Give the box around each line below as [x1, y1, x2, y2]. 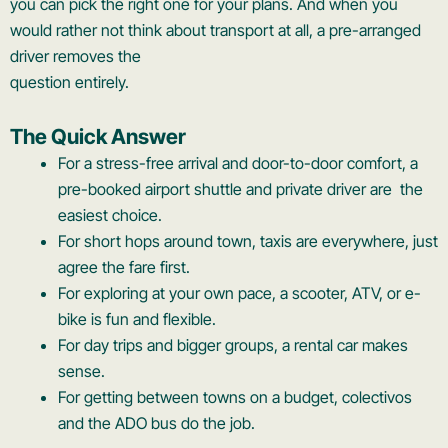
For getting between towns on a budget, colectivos [58, 387, 412, 408]
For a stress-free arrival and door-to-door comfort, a [58, 153, 418, 174]
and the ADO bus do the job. [58, 413, 255, 434]
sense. [58, 361, 105, 382]
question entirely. [10, 72, 129, 93]
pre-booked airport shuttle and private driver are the [58, 179, 423, 200]
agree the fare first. [58, 257, 190, 278]
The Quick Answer [10, 124, 186, 150]
